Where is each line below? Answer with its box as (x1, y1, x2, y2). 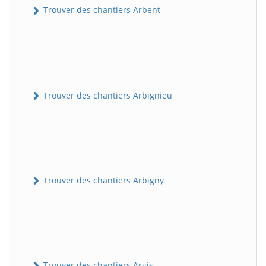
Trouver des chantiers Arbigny (41, 174, 164, 186)
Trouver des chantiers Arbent (41, 4, 160, 16)
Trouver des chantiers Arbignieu (41, 89, 172, 101)
